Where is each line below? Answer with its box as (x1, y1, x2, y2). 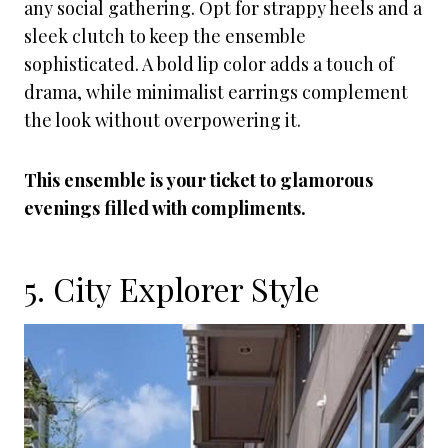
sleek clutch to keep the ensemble (24, 24, 306, 48)
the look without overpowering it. (24, 108, 301, 132)
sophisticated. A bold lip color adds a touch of (24, 52, 394, 76)
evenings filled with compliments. (24, 196, 306, 220)
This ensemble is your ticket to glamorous (24, 168, 373, 192)
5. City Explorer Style (24, 267, 320, 310)
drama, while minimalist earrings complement (24, 80, 408, 104)
